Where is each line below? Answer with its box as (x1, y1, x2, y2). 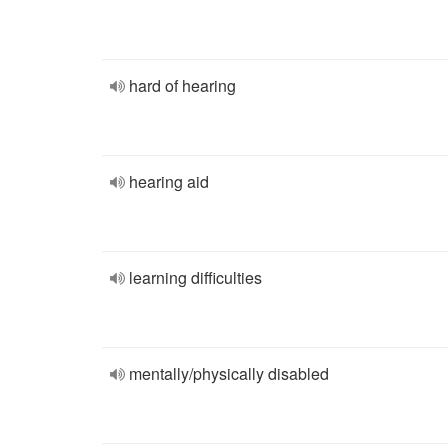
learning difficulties (129, 266, 262, 289)
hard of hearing (129, 74, 236, 97)
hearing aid (129, 170, 209, 193)
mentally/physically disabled (129, 362, 329, 385)
